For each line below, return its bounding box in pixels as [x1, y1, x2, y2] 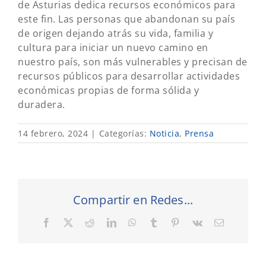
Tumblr [158, 217, 188, 227]
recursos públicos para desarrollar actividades [18, 69, 240, 83]
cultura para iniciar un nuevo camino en [18, 41, 208, 54]
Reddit [94, 217, 121, 227]
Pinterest [179, 217, 215, 227]
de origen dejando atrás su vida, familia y [18, 27, 213, 40]
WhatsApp [136, 217, 179, 227]
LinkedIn [116, 217, 153, 227]
